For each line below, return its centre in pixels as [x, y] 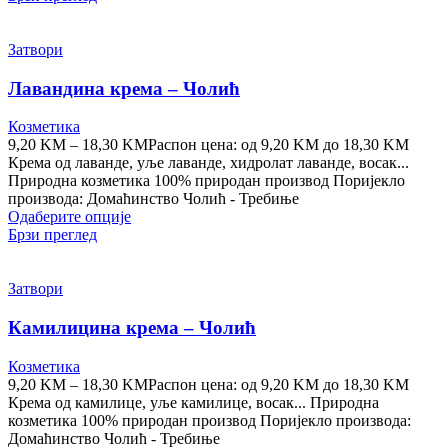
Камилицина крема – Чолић [132, 328]
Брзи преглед [52, 235]
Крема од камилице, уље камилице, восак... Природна [193, 402]
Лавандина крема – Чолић [124, 88]
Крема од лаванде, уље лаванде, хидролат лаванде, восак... [208, 163]
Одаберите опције [69, 217]
